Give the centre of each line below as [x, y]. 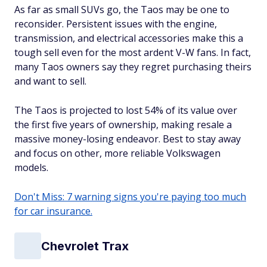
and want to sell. [50, 81]
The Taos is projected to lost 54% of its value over [126, 111]
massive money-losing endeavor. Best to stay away [128, 139]
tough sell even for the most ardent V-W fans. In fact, [133, 53]
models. [31, 168]
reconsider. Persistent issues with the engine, [116, 24]
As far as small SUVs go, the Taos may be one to [122, 10]
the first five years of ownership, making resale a [123, 125]
